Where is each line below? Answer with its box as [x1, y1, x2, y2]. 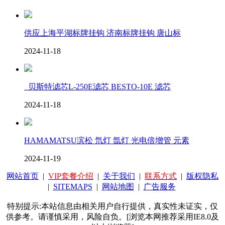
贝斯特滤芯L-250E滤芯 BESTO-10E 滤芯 [24, 82, 171, 91]
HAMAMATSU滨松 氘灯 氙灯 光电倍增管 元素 [24, 136, 189, 145]
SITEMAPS [53, 182, 92, 191]
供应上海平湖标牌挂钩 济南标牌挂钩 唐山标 [24, 28, 181, 37]
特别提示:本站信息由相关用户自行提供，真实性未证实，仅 [7, 201, 218, 210]
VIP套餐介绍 [48, 171, 93, 180]
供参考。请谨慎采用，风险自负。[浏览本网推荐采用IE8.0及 [6, 212, 219, 221]
